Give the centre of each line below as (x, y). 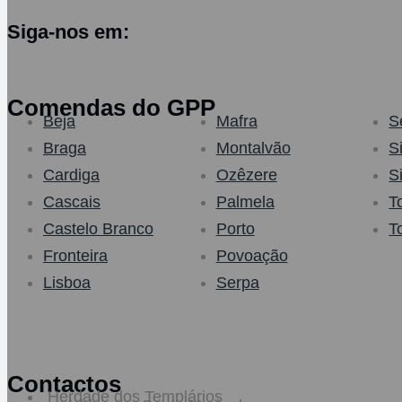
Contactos (64, 384)
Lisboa (67, 282)
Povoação (252, 255)
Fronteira (75, 255)
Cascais (72, 201)
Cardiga (71, 175)
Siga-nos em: (68, 31)
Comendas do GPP (111, 108)
